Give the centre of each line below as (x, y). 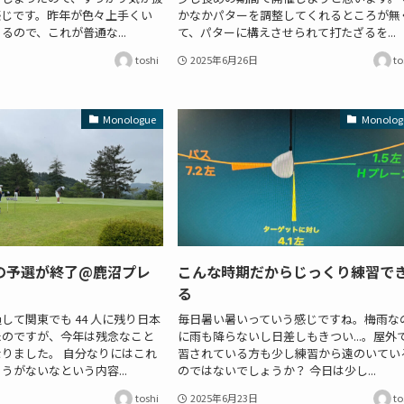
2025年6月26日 (225, 60)
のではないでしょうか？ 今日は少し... (277, 370)
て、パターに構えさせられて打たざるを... (287, 32)
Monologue (130, 119)
